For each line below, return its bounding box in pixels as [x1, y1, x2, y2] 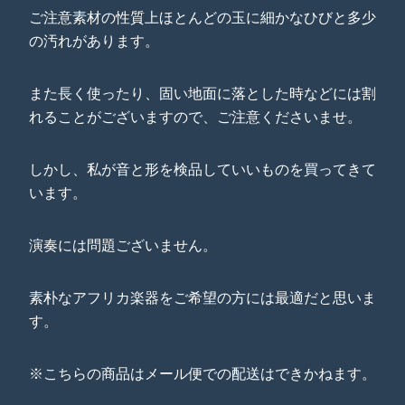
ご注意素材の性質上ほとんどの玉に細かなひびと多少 [29, 8, 376, 27]
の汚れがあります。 [29, 32, 159, 51]
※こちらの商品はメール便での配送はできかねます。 [29, 364, 376, 383]
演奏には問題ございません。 [29, 236, 217, 255]
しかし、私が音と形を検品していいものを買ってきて [29, 160, 376, 179]
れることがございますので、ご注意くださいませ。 [29, 108, 362, 127]
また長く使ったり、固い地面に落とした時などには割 [29, 84, 376, 103]
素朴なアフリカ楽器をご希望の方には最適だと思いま [29, 288, 376, 307]
